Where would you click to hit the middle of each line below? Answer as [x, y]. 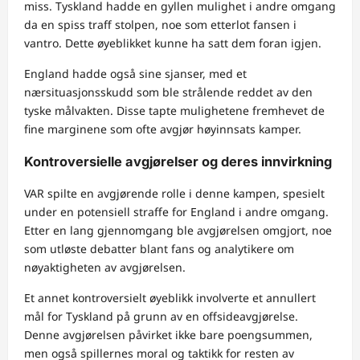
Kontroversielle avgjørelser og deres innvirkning [178, 161]
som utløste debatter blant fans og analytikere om [159, 248]
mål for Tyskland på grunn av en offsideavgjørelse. [161, 316]
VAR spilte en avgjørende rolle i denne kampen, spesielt [174, 193]
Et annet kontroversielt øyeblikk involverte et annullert [170, 297]
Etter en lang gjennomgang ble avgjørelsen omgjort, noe [178, 230]
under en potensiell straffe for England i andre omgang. [176, 211]
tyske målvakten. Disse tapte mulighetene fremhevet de [174, 111]
